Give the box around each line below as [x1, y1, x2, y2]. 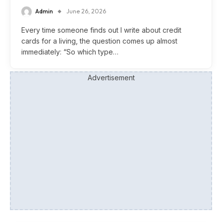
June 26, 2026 [66, 7, 106, 15]
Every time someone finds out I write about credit [21, 26, 181, 35]
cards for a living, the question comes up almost [21, 37, 177, 46]
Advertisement [87, 73, 135, 82]
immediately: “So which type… [21, 48, 118, 56]
